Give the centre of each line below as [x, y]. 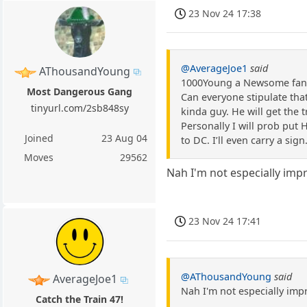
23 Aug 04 [125, 138]
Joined [39, 138]
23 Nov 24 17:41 [225, 221]
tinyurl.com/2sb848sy [79, 108]
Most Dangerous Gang [80, 91]
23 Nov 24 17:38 [225, 14]
